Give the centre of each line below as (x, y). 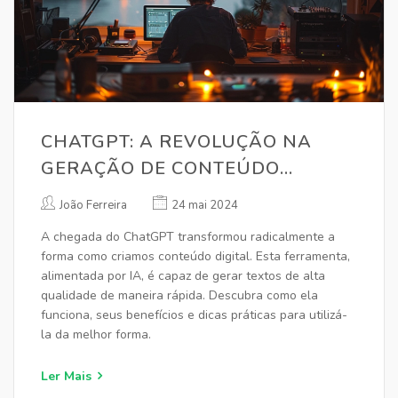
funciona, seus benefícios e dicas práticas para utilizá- (194, 315)
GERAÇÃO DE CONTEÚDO (160, 168)
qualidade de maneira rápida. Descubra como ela (179, 295)
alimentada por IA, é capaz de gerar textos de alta (183, 276)
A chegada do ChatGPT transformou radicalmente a (188, 237)
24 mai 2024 (205, 205)
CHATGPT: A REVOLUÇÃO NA (176, 142)
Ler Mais (66, 376)
